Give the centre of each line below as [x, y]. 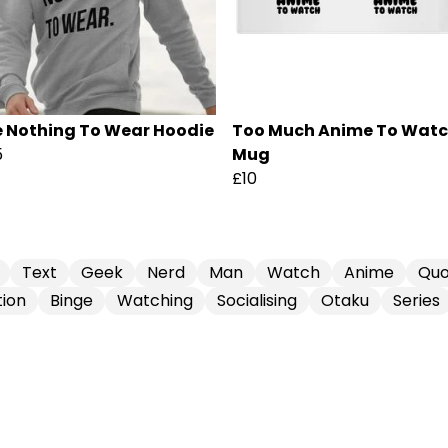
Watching [155, 301]
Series [416, 301]
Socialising [257, 301]
